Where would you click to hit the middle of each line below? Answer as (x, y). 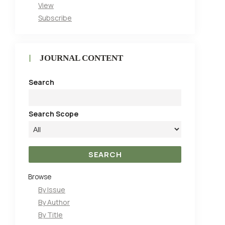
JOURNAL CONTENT (81, 58)
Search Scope (53, 114)
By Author (54, 202)
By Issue (52, 189)
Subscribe (55, 18)
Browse (40, 177)
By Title (50, 214)
